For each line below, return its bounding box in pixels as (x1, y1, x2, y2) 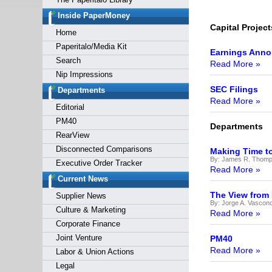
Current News (57, 174, 108, 183)
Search (55, 56, 81, 65)
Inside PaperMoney (57, 11, 130, 20)
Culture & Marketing (55, 205, 126, 214)
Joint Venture (55, 233, 102, 242)
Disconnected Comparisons (55, 144, 152, 154)
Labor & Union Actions (55, 247, 134, 256)
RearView (55, 131, 89, 140)
